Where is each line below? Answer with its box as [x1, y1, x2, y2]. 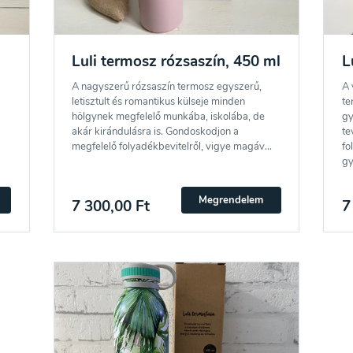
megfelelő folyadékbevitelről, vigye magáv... [72, 139, 273, 154]
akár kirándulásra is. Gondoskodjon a [72, 124, 240, 139]
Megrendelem [199, 192, 264, 207]
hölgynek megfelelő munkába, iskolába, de [72, 109, 266, 124]
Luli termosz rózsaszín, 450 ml [72, 50, 281, 72]
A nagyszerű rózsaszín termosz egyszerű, [72, 79, 262, 94]
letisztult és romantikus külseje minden [72, 94, 246, 109]
